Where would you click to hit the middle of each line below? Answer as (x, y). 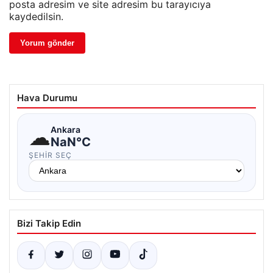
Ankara (66, 130)
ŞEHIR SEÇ (50, 155)
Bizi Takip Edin (49, 223)
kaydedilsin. (36, 16)
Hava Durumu (47, 97)
